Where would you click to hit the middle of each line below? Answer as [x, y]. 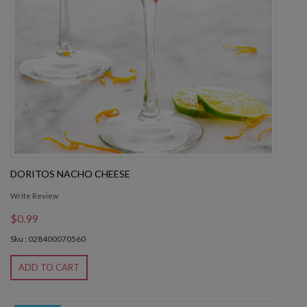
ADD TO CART [49, 268]
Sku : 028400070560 [48, 239]
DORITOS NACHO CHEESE [70, 174]
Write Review [34, 196]
